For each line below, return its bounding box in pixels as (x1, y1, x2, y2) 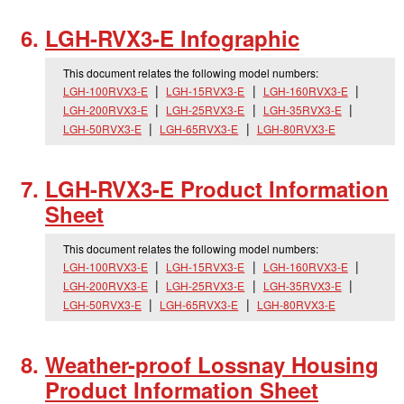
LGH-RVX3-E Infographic (45, 23, 299, 53)
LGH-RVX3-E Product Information (45, 173, 389, 204)
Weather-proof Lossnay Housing (45, 349, 379, 380)
